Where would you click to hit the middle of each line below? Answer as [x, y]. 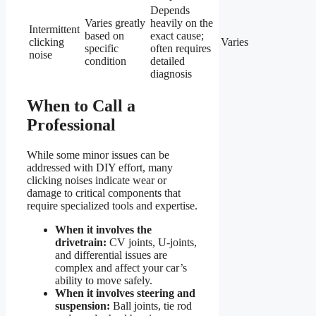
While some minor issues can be [98, 154]
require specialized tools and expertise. [112, 205]
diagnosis [171, 74]
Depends [170, 11]
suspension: [83, 305]
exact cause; [177, 36]
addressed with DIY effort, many [100, 167]
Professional [71, 125]
